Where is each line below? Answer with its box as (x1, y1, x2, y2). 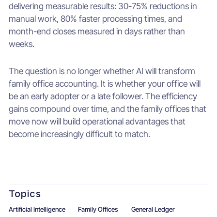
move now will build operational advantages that (8, 116, 186, 127)
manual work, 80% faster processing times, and (8, 14, 182, 24)
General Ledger (131, 205, 175, 214)
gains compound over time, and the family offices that (8, 104, 206, 114)
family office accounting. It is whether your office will (8, 78, 201, 89)
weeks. (8, 39, 34, 49)
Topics (8, 188, 41, 200)
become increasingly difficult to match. (8, 129, 150, 139)
